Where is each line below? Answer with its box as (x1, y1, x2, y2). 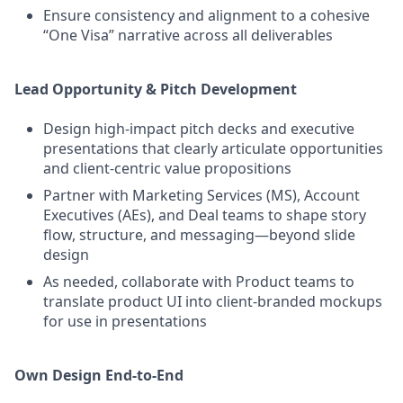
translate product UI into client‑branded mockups (43, 291, 382, 311)
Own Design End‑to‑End (14, 365, 184, 385)
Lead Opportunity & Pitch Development (14, 79, 297, 99)
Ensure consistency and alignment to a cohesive (43, 5, 370, 25)
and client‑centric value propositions (43, 158, 291, 178)
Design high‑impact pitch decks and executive (43, 119, 354, 139)
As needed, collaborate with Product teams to (43, 272, 354, 291)
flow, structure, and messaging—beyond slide (43, 225, 355, 245)
